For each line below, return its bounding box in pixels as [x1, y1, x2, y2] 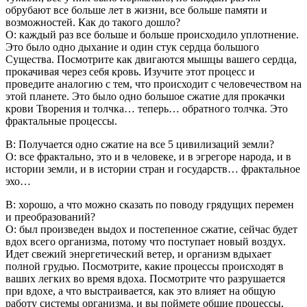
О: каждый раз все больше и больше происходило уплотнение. [5, 28, 299, 40]
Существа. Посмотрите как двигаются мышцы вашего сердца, [5, 53, 297, 65]
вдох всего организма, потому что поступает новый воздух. [5, 235, 286, 247]
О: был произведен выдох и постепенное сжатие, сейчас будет [5, 223, 297, 235]
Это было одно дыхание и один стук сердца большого [5, 40, 259, 53]
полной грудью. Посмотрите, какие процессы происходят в [5, 260, 284, 272]
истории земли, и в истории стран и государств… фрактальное [5, 162, 300, 175]
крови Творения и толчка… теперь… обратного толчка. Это [5, 102, 288, 114]
